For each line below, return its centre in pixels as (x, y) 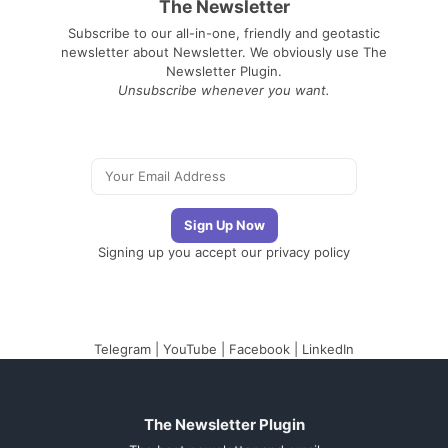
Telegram (122, 349)
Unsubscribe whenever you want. (224, 90)
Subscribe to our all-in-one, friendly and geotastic (224, 33)
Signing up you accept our (182, 252)
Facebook (259, 349)
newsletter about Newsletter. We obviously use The (224, 52)
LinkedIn (328, 349)
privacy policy (308, 252)
